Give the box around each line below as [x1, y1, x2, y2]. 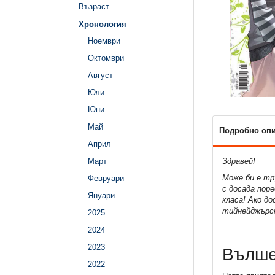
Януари [88, 191, 115, 201]
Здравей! [222, 157, 255, 166]
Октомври [88, 53, 124, 63]
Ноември [88, 36, 120, 46]
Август [88, 71, 113, 80]
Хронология [79, 19, 126, 29]
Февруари [88, 174, 124, 184]
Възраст [79, 1, 109, 11]
